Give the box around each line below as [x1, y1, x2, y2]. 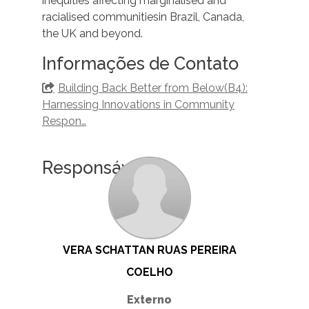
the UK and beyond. [42, 27, 143, 41]
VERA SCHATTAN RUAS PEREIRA [62, 243, 237, 257]
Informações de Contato [42, 53, 239, 74]
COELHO [126, 266, 173, 279]
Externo [127, 293, 172, 307]
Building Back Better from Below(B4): [57, 81, 248, 95]
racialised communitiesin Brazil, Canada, [42, 10, 244, 24]
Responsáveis [42, 157, 154, 179]
